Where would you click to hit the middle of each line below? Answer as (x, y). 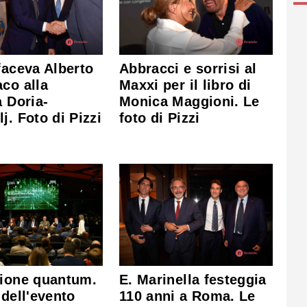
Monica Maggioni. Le (189, 102)
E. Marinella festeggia (193, 279)
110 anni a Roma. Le (187, 296)
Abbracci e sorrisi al (188, 69)
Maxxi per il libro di (185, 85)
